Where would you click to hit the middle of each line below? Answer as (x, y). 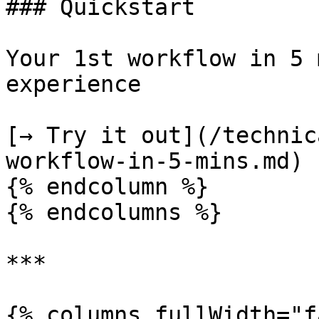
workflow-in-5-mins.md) (155, 161)
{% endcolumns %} (114, 212)
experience (73, 84)
